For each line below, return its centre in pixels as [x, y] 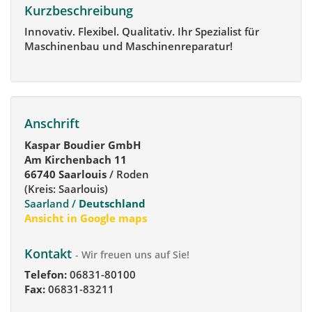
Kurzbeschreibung [79, 10]
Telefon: [46, 275]
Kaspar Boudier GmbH [83, 145]
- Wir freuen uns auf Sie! [132, 255]
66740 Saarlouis [67, 174]
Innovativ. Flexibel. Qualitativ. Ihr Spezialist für [142, 32]
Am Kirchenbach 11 [76, 159]
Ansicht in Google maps [86, 218]
